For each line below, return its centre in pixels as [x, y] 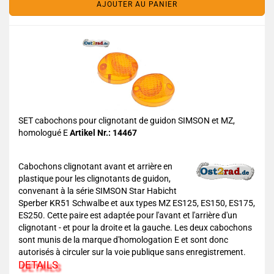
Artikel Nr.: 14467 [103, 133]
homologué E [44, 133]
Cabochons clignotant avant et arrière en [95, 166]
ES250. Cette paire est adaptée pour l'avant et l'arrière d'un [128, 215]
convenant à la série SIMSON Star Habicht [98, 191]
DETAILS [38, 265]
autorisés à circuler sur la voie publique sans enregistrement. [132, 252]
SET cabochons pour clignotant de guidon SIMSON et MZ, [127, 120]
